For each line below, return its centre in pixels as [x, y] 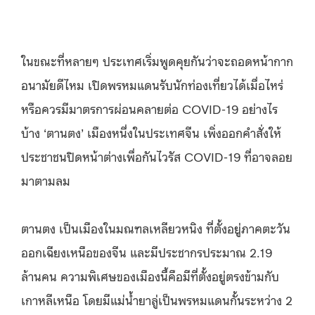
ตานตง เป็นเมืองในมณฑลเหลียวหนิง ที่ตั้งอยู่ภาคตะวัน [156, 228]
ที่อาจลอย [268, 156]
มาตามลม [46, 180]
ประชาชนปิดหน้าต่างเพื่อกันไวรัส [101, 156]
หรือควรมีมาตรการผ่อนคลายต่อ [100, 108]
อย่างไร [260, 108]
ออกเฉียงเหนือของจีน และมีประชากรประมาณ [134, 252]
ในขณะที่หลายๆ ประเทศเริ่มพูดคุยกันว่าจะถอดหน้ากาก [157, 60]
